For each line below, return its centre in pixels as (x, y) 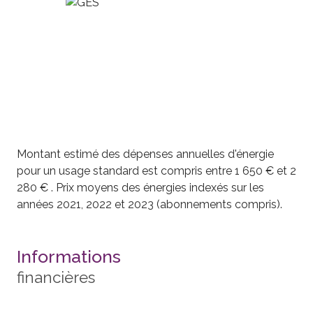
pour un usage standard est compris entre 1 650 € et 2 (156, 170)
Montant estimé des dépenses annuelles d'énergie (145, 154)
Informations (69, 256)
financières (56, 277)
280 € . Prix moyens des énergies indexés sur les (140, 187)
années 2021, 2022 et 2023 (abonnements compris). (150, 204)
